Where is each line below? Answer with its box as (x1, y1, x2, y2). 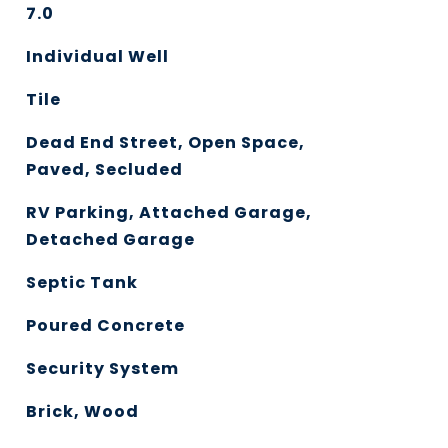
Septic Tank (25, 271, 138, 294)
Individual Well (25, 45, 169, 68)
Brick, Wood (25, 400, 139, 423)
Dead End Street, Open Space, (25, 131, 305, 154)
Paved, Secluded (25, 158, 183, 181)
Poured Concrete (25, 314, 185, 337)
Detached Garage (25, 228, 195, 251)
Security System (25, 357, 179, 380)
